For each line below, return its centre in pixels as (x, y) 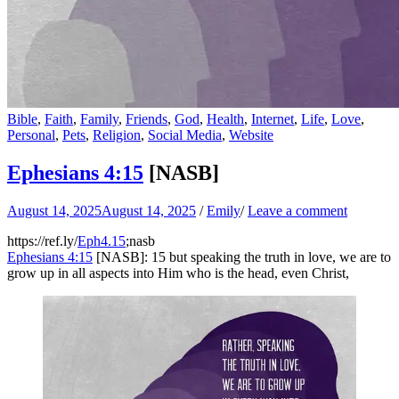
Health (225, 119)
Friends (147, 119)
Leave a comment (297, 210)
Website (251, 135)
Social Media (185, 135)
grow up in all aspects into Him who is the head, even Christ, (178, 273)
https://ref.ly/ (42, 240)
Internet (273, 119)
